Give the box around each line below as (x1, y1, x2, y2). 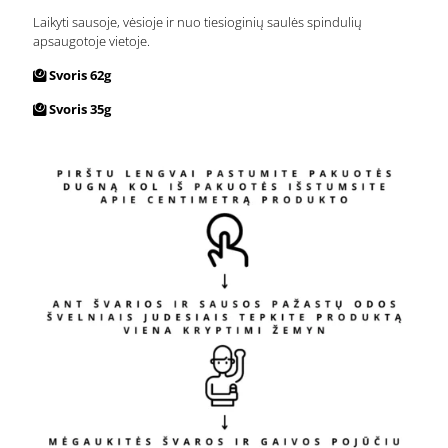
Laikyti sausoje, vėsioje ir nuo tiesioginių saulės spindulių (33, 12, 362, 31)
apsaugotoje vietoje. (33, 31, 150, 50)
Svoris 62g (49, 65, 111, 84)
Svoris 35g (49, 99, 111, 118)
